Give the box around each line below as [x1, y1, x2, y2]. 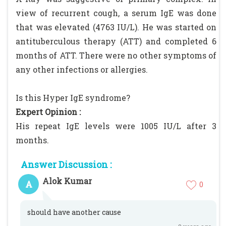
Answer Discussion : [21, 158, 111, 171]
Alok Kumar [42, 176, 92, 186]
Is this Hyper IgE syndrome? [16, 92, 130, 103]
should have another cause [27, 207, 121, 217]
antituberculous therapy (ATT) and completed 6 [16, 36, 216, 46]
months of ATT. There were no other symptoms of [16, 50, 216, 61]
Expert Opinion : [16, 106, 81, 117]
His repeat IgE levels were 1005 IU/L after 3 [16, 121, 216, 131]
